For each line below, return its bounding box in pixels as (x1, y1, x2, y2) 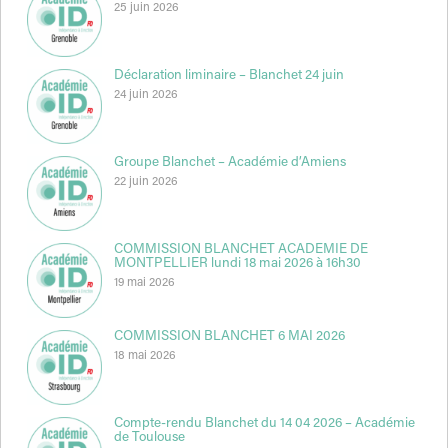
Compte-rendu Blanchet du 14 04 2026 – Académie (113, 416, 415, 431)
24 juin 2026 (113, 88, 178, 101)
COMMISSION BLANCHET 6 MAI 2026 (113, 329, 345, 344)
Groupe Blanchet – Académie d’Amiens (113, 155, 346, 170)
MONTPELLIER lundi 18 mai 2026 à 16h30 (113, 256, 361, 271)
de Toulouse (113, 430, 185, 445)
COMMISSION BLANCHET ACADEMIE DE (113, 242, 368, 257)
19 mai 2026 (113, 276, 175, 289)
